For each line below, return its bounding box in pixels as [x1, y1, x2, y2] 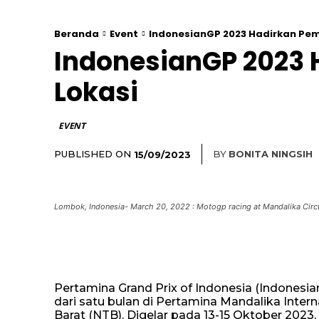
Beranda [54, 27, 99, 41]
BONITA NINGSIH [229, 148, 313, 159]
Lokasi [54, 74, 138, 110]
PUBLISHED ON [54, 148, 131, 159]
